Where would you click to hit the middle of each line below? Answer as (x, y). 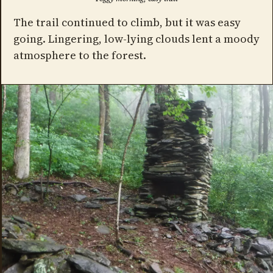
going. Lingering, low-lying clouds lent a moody (136, 39)
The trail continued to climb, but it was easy (127, 23)
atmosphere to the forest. (80, 55)
